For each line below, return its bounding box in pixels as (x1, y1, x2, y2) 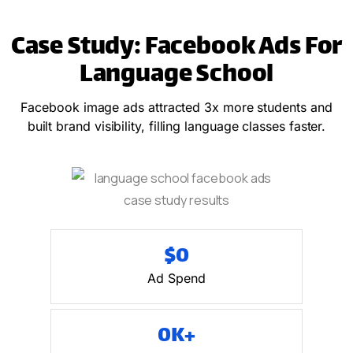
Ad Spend (147, 270, 206, 287)
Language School (79, 54, 274, 98)
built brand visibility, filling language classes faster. (27, 118, 326, 135)
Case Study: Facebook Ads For (10, 27, 343, 71)
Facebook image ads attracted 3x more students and (20, 99, 333, 116)
